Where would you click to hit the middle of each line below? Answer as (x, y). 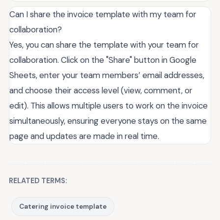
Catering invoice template (63, 207)
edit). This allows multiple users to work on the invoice (109, 106)
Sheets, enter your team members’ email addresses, (107, 75)
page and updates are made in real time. (84, 136)
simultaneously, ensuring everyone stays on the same (108, 121)
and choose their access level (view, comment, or (101, 91)
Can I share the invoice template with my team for (103, 14)
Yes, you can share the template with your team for (104, 45)
